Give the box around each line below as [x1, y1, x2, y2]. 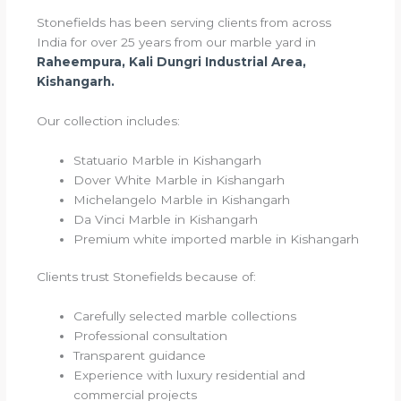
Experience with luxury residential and [73, 368, 306, 383]
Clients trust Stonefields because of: [37, 269, 257, 285]
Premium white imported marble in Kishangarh [73, 231, 360, 246]
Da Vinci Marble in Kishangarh [73, 211, 259, 226]
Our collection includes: [37, 113, 181, 128]
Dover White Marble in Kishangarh [73, 172, 286, 187]
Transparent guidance [73, 348, 207, 363]
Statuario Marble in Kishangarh [73, 152, 262, 167]
